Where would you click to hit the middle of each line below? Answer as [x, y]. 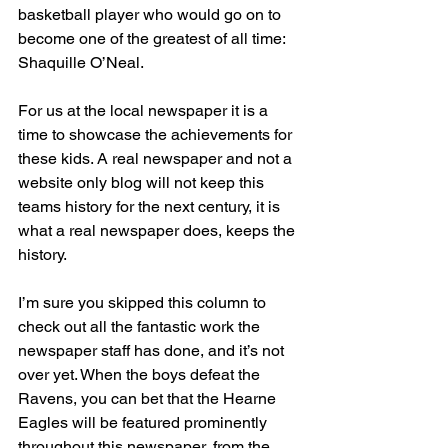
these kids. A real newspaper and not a [157, 158]
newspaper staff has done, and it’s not [153, 350]
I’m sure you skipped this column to [144, 302]
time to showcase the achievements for [157, 134]
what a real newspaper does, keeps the [158, 230]
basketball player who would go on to [151, 14]
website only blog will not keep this [143, 182]
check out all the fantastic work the [141, 326]
